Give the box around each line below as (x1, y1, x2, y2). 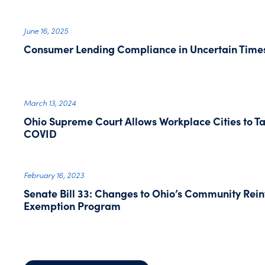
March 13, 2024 (24, 98, 76, 108)
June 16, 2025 (24, 25, 69, 35)
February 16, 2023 (24, 170, 85, 180)
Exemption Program (24, 198, 121, 213)
